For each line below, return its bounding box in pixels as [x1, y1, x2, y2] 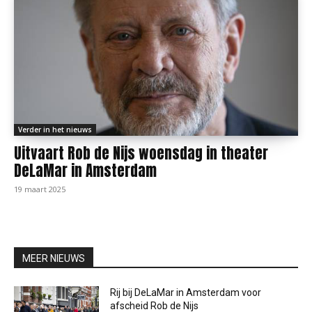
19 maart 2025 [14, 184, 65, 194]
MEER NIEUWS [22, 253, 85, 264]
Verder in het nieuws [18, 125, 92, 134]
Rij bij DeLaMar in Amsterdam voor [110, 287, 262, 298]
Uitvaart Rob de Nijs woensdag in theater [14, 142, 268, 164]
